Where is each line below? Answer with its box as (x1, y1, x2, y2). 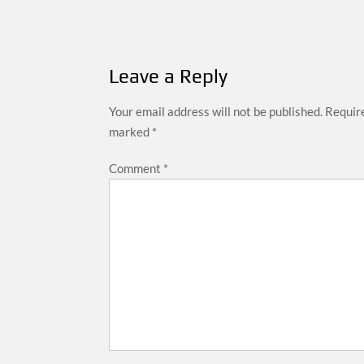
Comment (109, 160, 164, 175)
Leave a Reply (109, 64, 228, 87)
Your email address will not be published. (109, 103, 323, 119)
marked (109, 123, 153, 139)
